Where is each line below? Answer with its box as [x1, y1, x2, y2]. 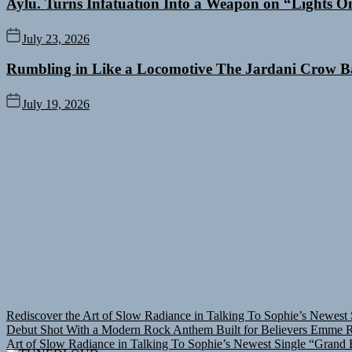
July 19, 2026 [22, 97, 90, 111]
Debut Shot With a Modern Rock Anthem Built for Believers [6, 322, 307, 336]
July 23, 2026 [22, 31, 90, 46]
